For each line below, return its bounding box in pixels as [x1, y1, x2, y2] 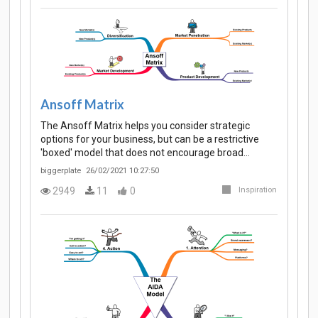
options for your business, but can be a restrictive [40, 133, 259, 145]
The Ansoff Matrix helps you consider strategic [40, 119, 250, 131]
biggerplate [40, 165, 81, 175]
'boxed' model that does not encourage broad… [40, 146, 250, 158]
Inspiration [238, 185, 277, 195]
